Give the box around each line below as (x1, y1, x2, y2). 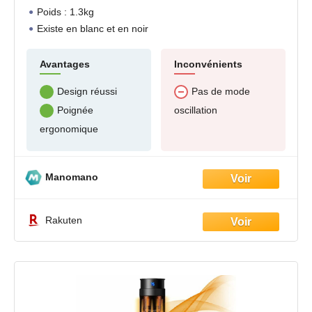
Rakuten (45, 214, 82, 226)
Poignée (57, 104, 93, 116)
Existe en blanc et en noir (37, 22, 148, 34)
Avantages (40, 58, 90, 70)
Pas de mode (192, 85, 250, 97)
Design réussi (57, 85, 117, 97)
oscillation (174, 104, 217, 116)
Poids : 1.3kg (37, 6, 94, 17)
